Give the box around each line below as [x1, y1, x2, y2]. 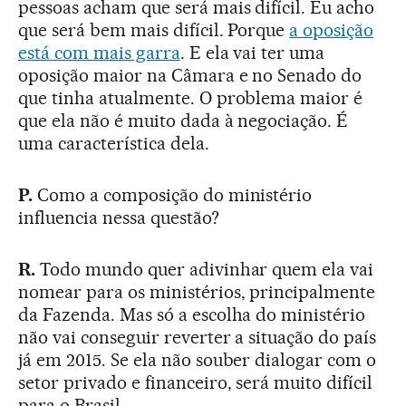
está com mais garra [18, 42, 180, 63]
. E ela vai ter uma [179, 42, 325, 63]
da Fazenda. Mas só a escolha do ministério [18, 304, 366, 325]
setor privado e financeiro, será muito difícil [18, 372, 373, 393]
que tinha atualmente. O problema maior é [18, 87, 363, 109]
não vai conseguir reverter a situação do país [18, 326, 377, 348]
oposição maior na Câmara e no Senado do [18, 64, 362, 86]
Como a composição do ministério [36, 184, 313, 206]
